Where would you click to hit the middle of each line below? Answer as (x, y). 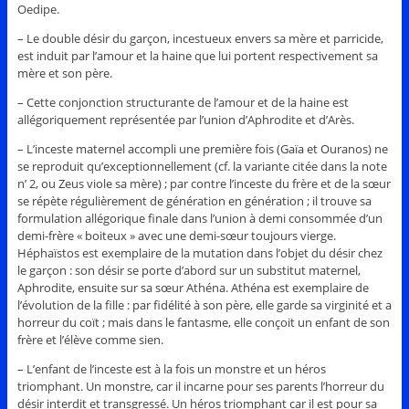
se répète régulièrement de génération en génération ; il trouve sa (194, 200)
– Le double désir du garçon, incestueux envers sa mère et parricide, (200, 38)
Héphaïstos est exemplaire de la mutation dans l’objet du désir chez (199, 252)
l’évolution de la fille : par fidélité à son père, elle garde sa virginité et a (204, 304)
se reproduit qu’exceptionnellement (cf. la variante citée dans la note (202, 166)
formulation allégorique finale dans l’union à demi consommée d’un (199, 218)
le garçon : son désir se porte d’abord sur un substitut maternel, (189, 270)
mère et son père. (64, 73)
